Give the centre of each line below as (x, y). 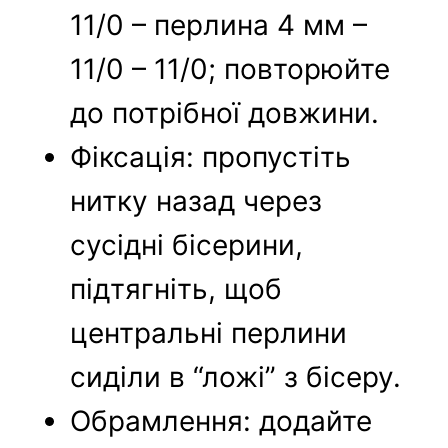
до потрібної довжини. (225, 113)
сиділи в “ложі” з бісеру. (236, 377)
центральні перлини (209, 333)
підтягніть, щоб (176, 289)
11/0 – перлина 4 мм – (219, 25)
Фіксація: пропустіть (211, 157)
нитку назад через (196, 201)
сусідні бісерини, (187, 245)
